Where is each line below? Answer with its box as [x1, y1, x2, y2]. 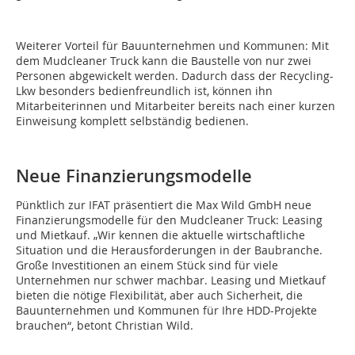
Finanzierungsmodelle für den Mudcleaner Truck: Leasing [16, 212, 323, 228]
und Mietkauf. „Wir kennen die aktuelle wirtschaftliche [16, 227, 305, 243]
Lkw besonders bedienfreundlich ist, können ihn [16, 83, 273, 99]
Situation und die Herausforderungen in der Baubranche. [16, 242, 323, 258]
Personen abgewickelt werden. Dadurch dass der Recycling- [16, 68, 334, 84]
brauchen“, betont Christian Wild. [16, 318, 193, 334]
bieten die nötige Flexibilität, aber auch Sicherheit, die [16, 288, 303, 303]
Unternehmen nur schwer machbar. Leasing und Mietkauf [16, 273, 326, 288]
